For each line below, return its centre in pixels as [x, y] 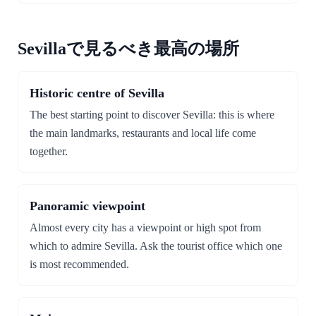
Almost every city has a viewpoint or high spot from [145, 227]
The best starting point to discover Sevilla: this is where [152, 115]
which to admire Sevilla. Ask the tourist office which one [156, 246]
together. [49, 151]
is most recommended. [79, 264]
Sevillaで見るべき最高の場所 [128, 49]
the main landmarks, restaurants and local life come [143, 133]
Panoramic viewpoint [87, 206]
